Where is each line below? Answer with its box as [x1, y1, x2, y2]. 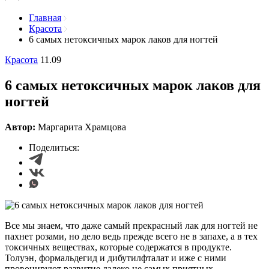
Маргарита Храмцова [38, 121, 126, 132]
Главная [29, 13, 61, 23]
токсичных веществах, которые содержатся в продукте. [5, 241, 232, 252]
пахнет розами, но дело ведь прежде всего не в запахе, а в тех [5, 231, 258, 241]
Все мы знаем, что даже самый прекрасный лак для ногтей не [5, 220, 258, 231]
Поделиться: [29, 142, 79, 153]
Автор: [5, 121, 38, 132]
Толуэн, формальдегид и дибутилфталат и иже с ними [5, 252, 226, 263]
